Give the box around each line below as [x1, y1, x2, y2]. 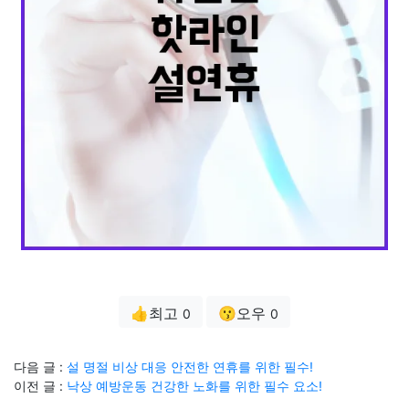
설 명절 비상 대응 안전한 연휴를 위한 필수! [67, 359, 313, 374]
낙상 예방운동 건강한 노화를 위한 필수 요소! [67, 378, 322, 393]
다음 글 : [14, 359, 67, 374]
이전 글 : [14, 378, 67, 393]
